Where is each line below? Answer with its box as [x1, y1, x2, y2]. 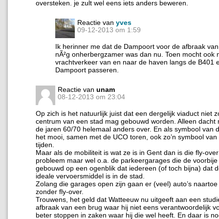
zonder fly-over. [36, 187, 84, 196]
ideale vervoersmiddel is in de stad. [36, 172, 145, 180]
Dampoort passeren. [55, 66, 119, 74]
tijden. [36, 140, 54, 149]
